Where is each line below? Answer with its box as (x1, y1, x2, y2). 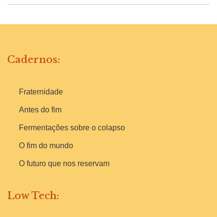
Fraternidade (19, 87, 63, 96)
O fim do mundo (19, 141, 73, 150)
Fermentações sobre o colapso (19, 123, 125, 132)
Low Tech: (7, 189, 59, 201)
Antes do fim (19, 105, 62, 114)
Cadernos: (7, 53, 60, 65)
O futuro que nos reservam (19, 159, 109, 168)
